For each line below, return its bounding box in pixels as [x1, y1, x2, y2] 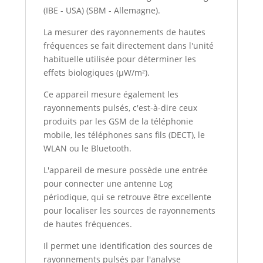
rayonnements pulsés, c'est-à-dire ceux [43, 102, 198, 114]
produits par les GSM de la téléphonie [43, 116, 194, 127]
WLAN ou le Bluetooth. [43, 143, 132, 154]
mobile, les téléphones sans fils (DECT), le [43, 129, 205, 141]
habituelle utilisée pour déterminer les [43, 53, 197, 65]
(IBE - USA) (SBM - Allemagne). [43, 5, 161, 16]
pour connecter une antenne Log [43, 178, 173, 190]
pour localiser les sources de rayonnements [43, 205, 216, 217]
